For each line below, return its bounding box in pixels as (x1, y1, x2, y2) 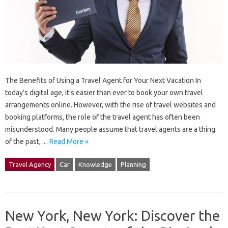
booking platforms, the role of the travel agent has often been (5, 112, 200, 121)
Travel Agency (9, 160, 51, 168)
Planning (121, 160, 146, 168)
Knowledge (78, 160, 112, 168)
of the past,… (5, 137, 49, 146)
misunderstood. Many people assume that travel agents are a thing (5, 125, 215, 133)
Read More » (49, 137, 89, 146)
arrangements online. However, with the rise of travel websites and (5, 100, 216, 109)
